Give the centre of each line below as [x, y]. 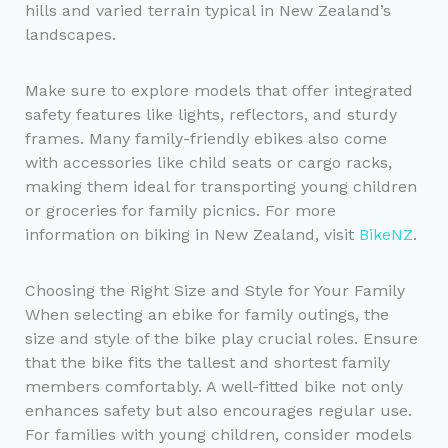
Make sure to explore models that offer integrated [218, 90]
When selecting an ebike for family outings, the [206, 314]
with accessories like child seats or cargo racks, [208, 162]
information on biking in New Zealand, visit [191, 234]
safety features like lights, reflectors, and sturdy [210, 114]
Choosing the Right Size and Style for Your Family [214, 290]
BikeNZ [385, 234]
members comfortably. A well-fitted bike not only [213, 386]
